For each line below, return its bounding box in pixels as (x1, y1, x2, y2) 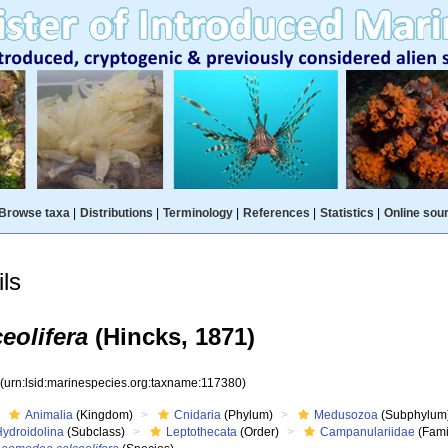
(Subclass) (64, 425, 126, 439)
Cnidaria (174, 408, 222, 422)
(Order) (237, 425, 280, 439)
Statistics (319, 206, 374, 220)
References (242, 206, 310, 220)
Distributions (79, 206, 153, 220)
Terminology (162, 206, 233, 220)
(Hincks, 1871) (88, 323, 255, 350)
